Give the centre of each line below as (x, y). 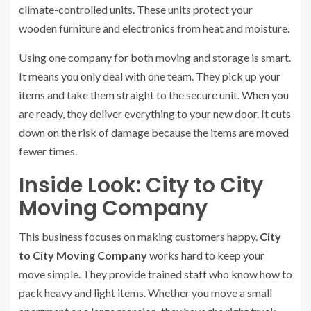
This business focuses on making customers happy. (139, 237)
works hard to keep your (206, 255)
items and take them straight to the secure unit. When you (154, 95)
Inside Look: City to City (141, 186)
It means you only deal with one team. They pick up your (150, 76)
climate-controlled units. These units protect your (136, 10)
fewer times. (48, 151)
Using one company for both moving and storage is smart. (155, 58)
